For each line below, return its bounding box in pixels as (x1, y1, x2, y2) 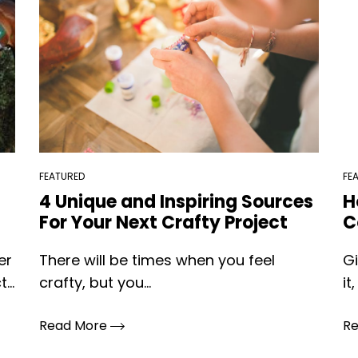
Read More (38, 316, 110, 335)
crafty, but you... (38, 272, 151, 292)
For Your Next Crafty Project (38, 210, 288, 235)
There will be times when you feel (38, 250, 275, 270)
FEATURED (38, 169, 85, 183)
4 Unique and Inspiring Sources (38, 189, 313, 214)
